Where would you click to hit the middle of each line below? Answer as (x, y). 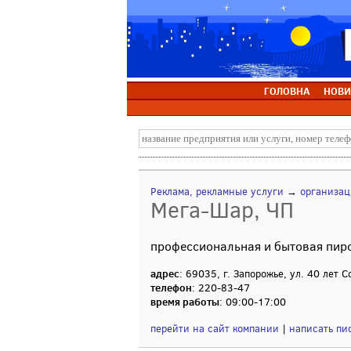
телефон (171, 288)
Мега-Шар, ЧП (222, 210)
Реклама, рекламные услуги (217, 192)
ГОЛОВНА (286, 91)
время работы (185, 302)
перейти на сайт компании (215, 329)
